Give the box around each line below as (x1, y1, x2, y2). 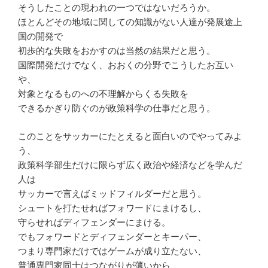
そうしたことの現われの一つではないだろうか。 (18, 2, 215, 13)
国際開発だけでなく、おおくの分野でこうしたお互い (18, 60, 233, 71)
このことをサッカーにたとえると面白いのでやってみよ (18, 130, 242, 141)
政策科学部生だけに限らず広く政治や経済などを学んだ (18, 159, 242, 170)
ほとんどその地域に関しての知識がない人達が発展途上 (18, 17, 242, 28)
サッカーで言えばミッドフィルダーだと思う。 (18, 188, 206, 199)
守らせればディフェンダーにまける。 (18, 217, 170, 227)
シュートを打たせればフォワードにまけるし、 (18, 202, 206, 213)
